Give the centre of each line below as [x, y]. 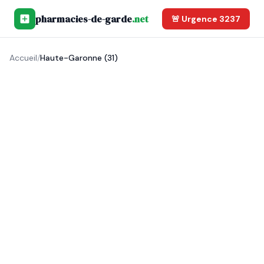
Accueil [23, 58]
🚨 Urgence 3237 [206, 19]
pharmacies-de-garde [84, 19]
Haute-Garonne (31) [79, 58]
